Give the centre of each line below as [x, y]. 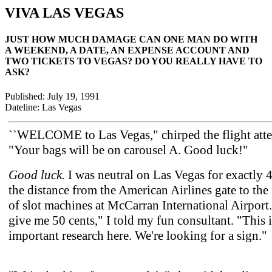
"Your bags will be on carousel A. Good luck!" [128, 150]
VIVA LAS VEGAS [64, 13]
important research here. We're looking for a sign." [138, 235]
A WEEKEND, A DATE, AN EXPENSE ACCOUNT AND [127, 50]
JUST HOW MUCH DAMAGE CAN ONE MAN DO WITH [131, 39]
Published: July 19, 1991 [52, 96]
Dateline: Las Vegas [43, 107]
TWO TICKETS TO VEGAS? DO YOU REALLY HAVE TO [134, 61]
